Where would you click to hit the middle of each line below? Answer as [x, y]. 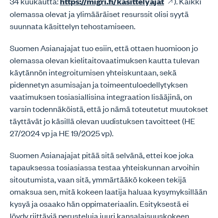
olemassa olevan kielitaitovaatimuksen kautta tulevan [105, 60]
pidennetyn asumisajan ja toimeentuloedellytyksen [99, 84]
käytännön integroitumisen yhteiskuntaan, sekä [93, 72]
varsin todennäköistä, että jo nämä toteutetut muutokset [109, 109]
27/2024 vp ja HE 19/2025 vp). [62, 133]
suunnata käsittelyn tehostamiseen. [73, 26]
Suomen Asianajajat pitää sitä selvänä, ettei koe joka [102, 155]
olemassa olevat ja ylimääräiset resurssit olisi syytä [99, 14]
